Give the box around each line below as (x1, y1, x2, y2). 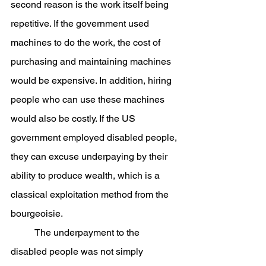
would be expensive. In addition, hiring (11, 75, 174, 86)
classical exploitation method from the (11, 189, 171, 200)
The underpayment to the (11, 227, 34, 238)
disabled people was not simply (11, 246, 145, 257)
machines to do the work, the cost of (11, 37, 163, 48)
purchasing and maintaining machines (11, 56, 173, 67)
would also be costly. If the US (11, 113, 138, 124)
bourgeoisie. (11, 208, 63, 219)
